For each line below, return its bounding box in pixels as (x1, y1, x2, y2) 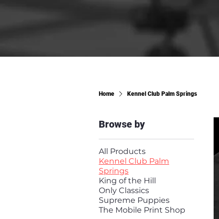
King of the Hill (99, 175, 156, 185)
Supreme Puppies (99, 195, 170, 205)
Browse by (99, 118, 145, 130)
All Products (99, 146, 146, 156)
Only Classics (99, 185, 149, 195)
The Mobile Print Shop (99, 205, 185, 215)
